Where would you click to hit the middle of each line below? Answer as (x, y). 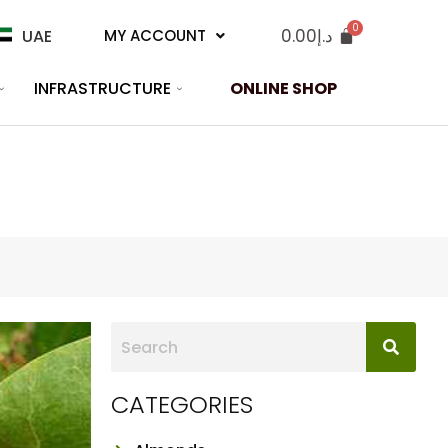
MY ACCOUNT (154, 35)
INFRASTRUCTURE (103, 88)
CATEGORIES (182, 404)
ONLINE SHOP (284, 88)
